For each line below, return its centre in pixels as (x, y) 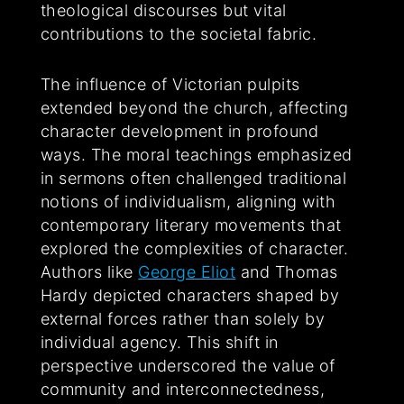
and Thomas (287, 272)
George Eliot (187, 272)
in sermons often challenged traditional (193, 179)
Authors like (89, 272)
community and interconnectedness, (183, 390)
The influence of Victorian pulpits (170, 85)
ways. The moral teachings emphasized (196, 155)
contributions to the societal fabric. (179, 34)
